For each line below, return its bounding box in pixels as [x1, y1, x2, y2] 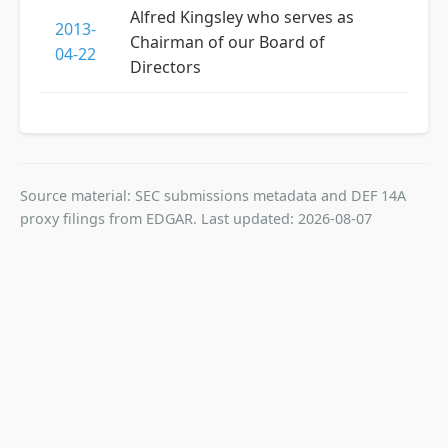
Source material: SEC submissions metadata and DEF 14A [20, 186, 406, 205]
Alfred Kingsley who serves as [130, 6, 354, 28]
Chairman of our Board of [130, 31, 325, 53]
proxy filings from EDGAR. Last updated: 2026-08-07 [20, 209, 372, 228]
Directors [130, 56, 201, 78]
